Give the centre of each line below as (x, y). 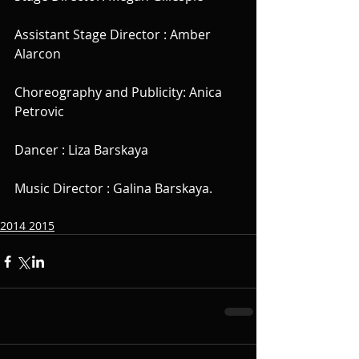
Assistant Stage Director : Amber (114, 35)
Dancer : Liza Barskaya (81, 150)
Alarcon (38, 54)
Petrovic (39, 112)
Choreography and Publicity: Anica (120, 93)
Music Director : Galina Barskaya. (113, 189)
